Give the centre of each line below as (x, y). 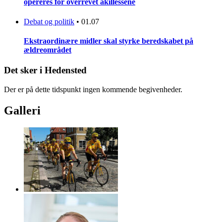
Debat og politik (49, 21)
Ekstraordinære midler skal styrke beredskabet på (109, 41)
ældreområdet (48, 50)
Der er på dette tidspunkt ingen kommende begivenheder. (93, 89)
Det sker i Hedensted (45, 70)
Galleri (22, 110)
